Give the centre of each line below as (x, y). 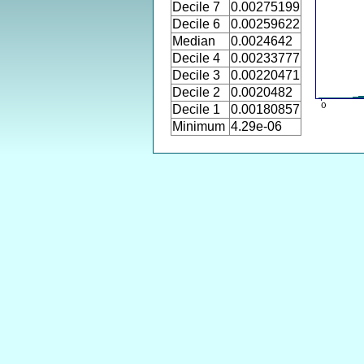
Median (194, 41)
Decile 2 (196, 92)
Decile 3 (196, 75)
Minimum (199, 126)
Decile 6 (196, 24)
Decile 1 (196, 109)
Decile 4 (196, 58)
